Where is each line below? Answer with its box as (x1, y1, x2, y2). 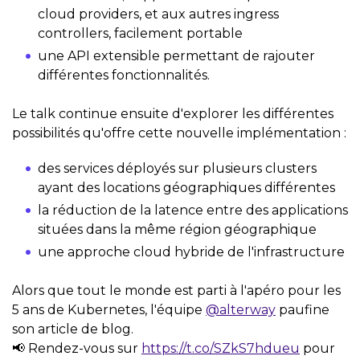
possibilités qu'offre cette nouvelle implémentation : (12, 125, 346, 141)
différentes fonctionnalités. (38, 67, 210, 83)
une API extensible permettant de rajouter (38, 47, 315, 63)
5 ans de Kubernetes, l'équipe (12, 301, 206, 317)
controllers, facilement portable (38, 25, 243, 41)
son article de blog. (12, 321, 133, 337)
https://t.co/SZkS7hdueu (141, 340, 300, 356)
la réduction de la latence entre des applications (38, 202, 348, 218)
